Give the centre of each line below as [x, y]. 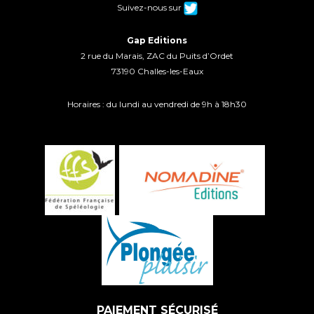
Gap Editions [157, 40]
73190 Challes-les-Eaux [157, 71]
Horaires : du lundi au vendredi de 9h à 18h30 [157, 104]
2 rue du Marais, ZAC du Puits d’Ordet [157, 55]
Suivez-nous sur [150, 7]
